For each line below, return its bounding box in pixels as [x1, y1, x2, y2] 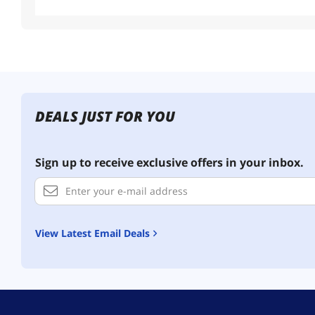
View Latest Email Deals [41, 226, 150, 240]
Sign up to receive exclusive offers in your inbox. [35, 154, 304, 170]
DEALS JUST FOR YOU [35, 106, 175, 126]
